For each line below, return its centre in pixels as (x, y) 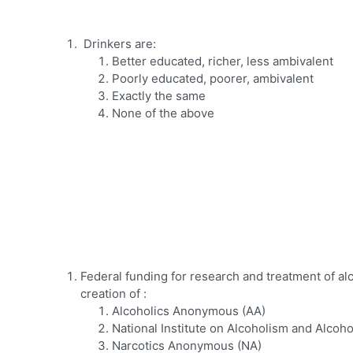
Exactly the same (159, 96)
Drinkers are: (120, 44)
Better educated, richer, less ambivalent (223, 61)
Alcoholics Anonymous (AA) (189, 311)
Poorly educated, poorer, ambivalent (213, 79)
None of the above (163, 113)
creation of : (113, 294)
